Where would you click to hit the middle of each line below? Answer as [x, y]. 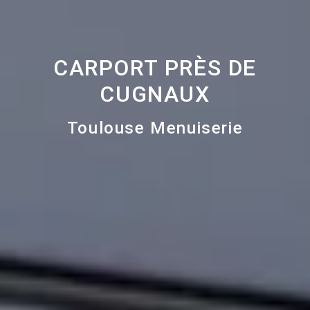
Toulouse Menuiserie [155, 128]
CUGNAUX [155, 94]
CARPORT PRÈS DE [155, 67]
